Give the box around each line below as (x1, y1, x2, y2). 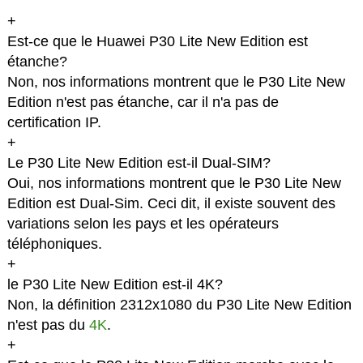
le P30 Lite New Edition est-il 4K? (6, 276, 223, 293)
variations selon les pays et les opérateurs (6, 216, 279, 233)
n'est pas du (6, 317, 89, 334)
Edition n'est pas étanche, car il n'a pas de (6, 94, 279, 111)
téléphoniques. (6, 236, 102, 253)
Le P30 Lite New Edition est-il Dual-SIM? (6, 155, 271, 172)
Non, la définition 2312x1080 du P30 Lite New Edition (6, 297, 352, 314)
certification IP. (6, 114, 101, 131)
